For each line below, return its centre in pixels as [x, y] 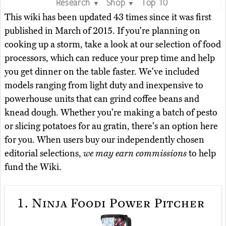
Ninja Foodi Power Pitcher [117, 203]
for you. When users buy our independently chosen [104, 139]
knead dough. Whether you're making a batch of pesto [111, 112]
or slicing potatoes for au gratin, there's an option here [111, 126]
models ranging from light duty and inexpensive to [104, 85]
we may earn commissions [135, 153]
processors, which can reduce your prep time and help [110, 58]
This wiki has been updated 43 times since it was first [108, 17]
